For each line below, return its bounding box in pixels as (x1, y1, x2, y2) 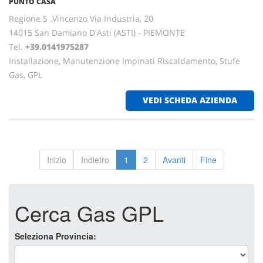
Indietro (80, 154, 109, 166)
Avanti (162, 154, 186, 166)
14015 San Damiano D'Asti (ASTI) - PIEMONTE (9, 27, 185, 38)
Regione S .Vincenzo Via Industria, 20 (9, 13, 153, 24)
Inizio (46, 154, 66, 166)
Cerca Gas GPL (15, 198, 164, 228)
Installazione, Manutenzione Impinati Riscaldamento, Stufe (9, 55, 240, 66)
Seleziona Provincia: (15, 230, 96, 242)
